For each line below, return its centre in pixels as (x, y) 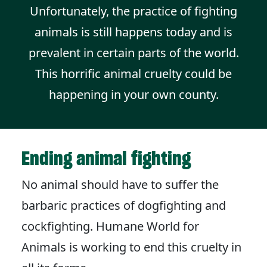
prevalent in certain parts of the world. (133, 53)
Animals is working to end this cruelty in (131, 247)
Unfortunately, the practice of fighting (133, 11)
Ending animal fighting (106, 159)
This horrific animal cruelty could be (133, 74)
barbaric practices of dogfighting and (124, 206)
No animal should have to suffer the (120, 185)
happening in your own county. (133, 95)
